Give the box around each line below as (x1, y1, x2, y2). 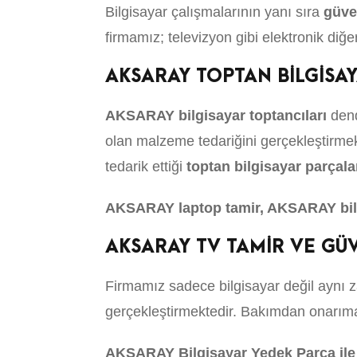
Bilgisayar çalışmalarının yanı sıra (105, 4, 324, 20)
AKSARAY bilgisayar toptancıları (105, 108, 327, 124)
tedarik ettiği (105, 159, 186, 175)
